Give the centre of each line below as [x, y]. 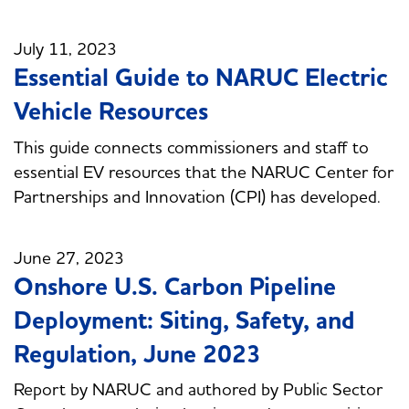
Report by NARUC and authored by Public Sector [198, 389]
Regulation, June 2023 [137, 354]
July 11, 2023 [65, 49]
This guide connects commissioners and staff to [191, 147]
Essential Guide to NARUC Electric [201, 79]
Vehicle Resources [111, 112]
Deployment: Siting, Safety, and [184, 320]
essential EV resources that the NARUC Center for [204, 172]
